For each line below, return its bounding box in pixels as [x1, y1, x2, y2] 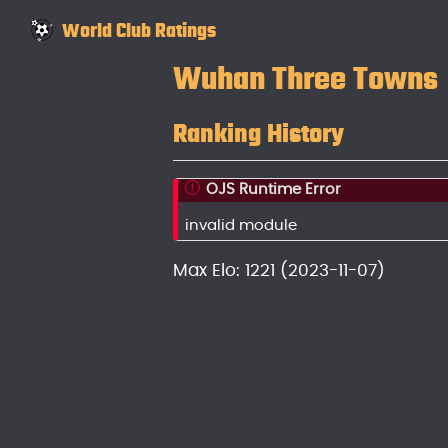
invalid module [185, 218, 298, 234]
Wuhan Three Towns [172, 62, 438, 96]
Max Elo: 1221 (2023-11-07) [172, 262, 385, 280]
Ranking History [172, 120, 344, 148]
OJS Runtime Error [205, 181, 341, 197]
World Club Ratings [61, 19, 216, 41]
